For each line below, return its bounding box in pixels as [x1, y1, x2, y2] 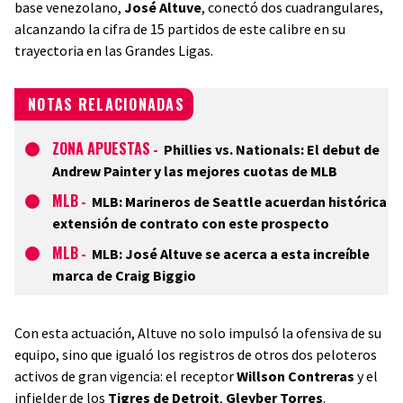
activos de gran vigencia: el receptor [14, 367, 237, 385]
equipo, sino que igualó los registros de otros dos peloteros [14, 345, 377, 363]
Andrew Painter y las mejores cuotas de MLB [52, 162, 337, 180]
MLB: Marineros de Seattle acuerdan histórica [92, 193, 387, 210]
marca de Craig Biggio [52, 266, 196, 284]
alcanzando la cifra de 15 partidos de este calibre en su [14, 20, 345, 38]
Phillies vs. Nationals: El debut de [164, 140, 380, 158]
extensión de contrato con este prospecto [52, 214, 329, 232]
